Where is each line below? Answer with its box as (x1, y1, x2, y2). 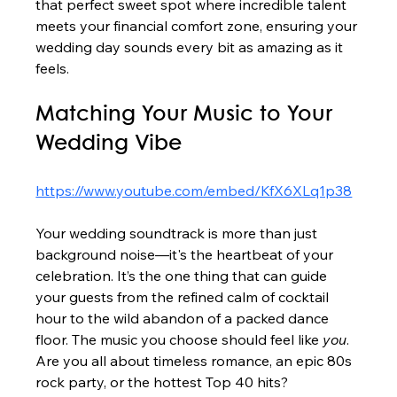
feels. (35, 58, 70, 77)
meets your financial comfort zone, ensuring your (35, 16, 362, 35)
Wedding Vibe (35, 133, 183, 154)
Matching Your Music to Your (35, 104, 339, 125)
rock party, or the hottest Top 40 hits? (35, 372, 289, 391)
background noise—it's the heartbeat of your (35, 245, 338, 263)
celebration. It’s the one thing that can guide (35, 266, 331, 284)
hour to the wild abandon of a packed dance (35, 308, 333, 327)
